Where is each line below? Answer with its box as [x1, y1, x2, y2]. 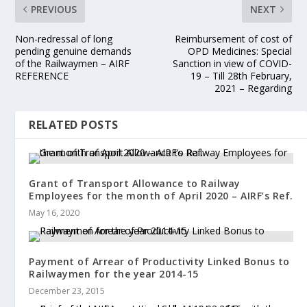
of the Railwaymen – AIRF [15, 56, 130, 70]
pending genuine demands [15, 44, 132, 58]
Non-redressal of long [15, 32, 113, 45]
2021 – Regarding [214, 81, 292, 95]
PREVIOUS [31, 2, 77, 16]
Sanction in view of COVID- [172, 56, 292, 70]
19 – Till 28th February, [190, 69, 292, 82]
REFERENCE [15, 69, 69, 82]
